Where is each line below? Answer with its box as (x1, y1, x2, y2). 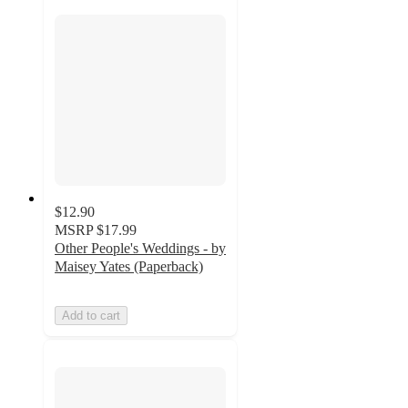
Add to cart (62, 308, 120, 322)
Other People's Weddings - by (55, 240, 226, 256)
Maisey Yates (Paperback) (55, 258, 203, 274)
